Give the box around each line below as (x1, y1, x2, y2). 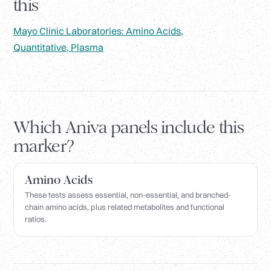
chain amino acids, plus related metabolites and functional (25, 202, 224, 212)
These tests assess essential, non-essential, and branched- (25, 190, 231, 200)
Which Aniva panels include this (13, 117, 244, 139)
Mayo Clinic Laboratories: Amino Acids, (13, 25, 183, 38)
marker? (13, 135, 74, 157)
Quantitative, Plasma (13, 41, 103, 54)
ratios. (25, 214, 47, 224)
